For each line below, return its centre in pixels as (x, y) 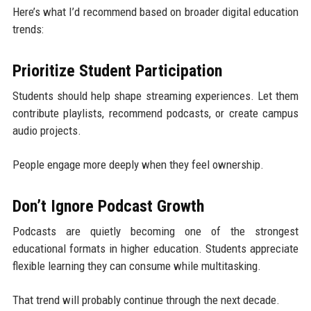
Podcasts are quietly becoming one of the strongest (155, 232)
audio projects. (47, 131)
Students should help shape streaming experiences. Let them (155, 96)
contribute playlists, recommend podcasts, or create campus (155, 114)
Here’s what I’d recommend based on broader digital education (155, 12)
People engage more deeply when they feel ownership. (138, 165)
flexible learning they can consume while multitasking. (136, 266)
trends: (28, 30)
